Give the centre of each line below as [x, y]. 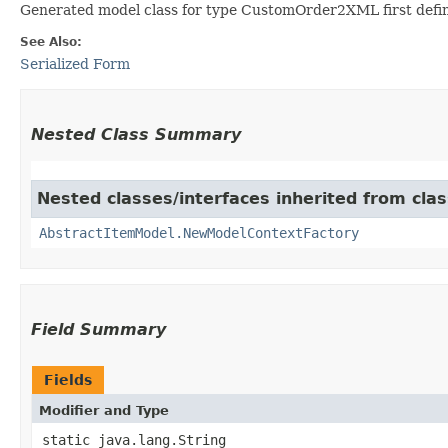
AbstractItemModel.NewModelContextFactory [199, 232]
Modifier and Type [104, 410]
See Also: [51, 41]
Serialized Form [75, 63]
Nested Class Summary [136, 134]
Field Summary [98, 329]
